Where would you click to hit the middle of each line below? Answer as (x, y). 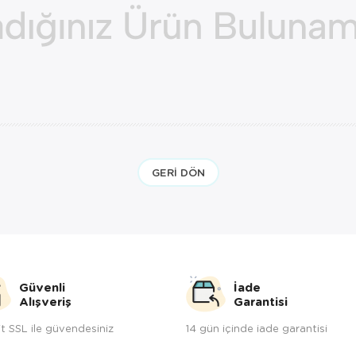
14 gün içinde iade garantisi (257, 328)
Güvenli (42, 287)
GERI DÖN (178, 172)
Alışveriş (45, 301)
